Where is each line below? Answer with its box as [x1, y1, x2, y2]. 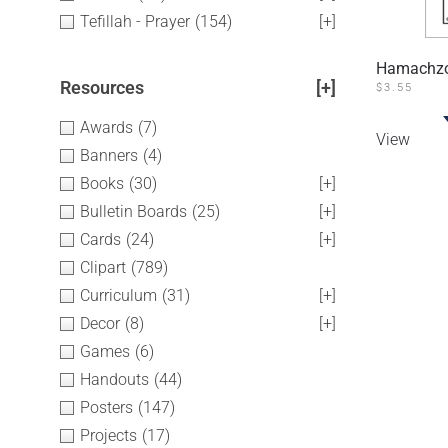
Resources [60, 77, 144, 98]
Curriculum [80, 286, 157, 305]
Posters [80, 398, 133, 417]
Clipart [80, 258, 126, 277]
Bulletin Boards [80, 202, 187, 221]
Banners [80, 146, 138, 165]
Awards [80, 118, 133, 137]
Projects [80, 426, 137, 445]
